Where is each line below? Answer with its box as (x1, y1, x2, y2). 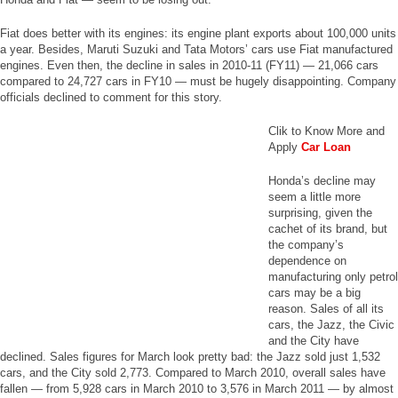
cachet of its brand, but (268, 222, 387, 235)
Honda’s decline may (268, 174, 376, 187)
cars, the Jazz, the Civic (268, 318, 394, 331)
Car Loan (301, 140, 351, 154)
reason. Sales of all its (268, 302, 384, 315)
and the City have (268, 334, 359, 347)
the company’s (268, 238, 344, 251)
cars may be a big (268, 286, 361, 299)
